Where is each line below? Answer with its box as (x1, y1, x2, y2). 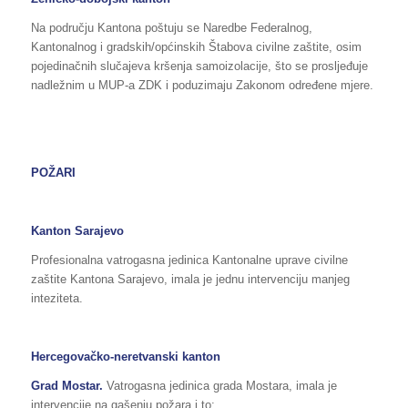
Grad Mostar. (30, 379, 107, 393)
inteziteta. (30, 291, 83, 306)
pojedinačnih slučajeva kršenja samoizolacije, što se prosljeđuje (30, 59, 368, 74)
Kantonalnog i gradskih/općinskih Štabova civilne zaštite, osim (30, 40, 362, 55)
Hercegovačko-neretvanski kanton (30, 350, 220, 364)
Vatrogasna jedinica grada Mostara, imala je (106, 379, 337, 393)
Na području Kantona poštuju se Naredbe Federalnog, (30, 21, 312, 36)
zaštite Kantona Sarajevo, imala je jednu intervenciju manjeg (30, 272, 350, 287)
